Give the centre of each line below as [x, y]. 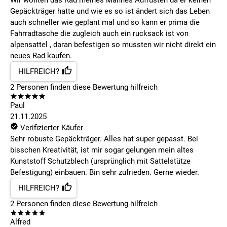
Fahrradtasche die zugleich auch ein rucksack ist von [99, 34]
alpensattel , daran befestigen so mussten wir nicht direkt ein [113, 45]
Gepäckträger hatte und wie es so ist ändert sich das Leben [110, 11]
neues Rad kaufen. [41, 56]
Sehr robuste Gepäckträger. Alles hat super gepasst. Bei [104, 139]
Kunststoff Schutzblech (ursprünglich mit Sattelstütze [100, 161]
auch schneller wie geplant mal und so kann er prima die [105, 23]
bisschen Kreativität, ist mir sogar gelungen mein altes [102, 150]
